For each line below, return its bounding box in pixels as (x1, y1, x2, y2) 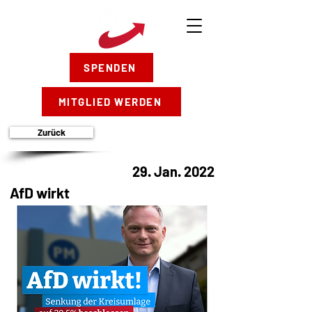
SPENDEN (84, 61, 136, 74)
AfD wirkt (10, 184, 70, 201)
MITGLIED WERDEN (58, 95, 162, 108)
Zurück (38, 127, 65, 138)
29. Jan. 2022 (132, 163, 214, 180)
